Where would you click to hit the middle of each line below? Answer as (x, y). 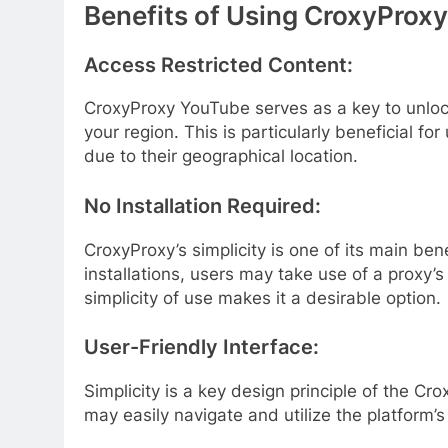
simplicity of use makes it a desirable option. (262, 297)
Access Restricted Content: (218, 64)
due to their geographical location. (221, 156)
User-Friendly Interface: (201, 347)
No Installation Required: (202, 205)
